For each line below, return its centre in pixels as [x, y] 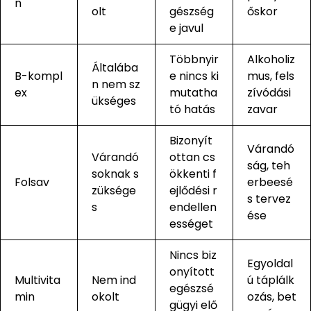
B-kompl [39, 76]
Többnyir [194, 59]
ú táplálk [271, 280]
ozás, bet [272, 296]
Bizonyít [191, 140]
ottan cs [192, 157]
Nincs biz [193, 255]
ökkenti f [193, 174]
